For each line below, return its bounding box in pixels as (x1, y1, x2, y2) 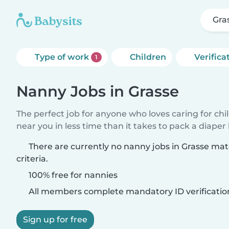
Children (129, 52, 166, 62)
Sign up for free (23, 215, 87, 224)
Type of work (35, 52, 91, 62)
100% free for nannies (27, 170, 118, 180)
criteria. (16, 154, 48, 164)
